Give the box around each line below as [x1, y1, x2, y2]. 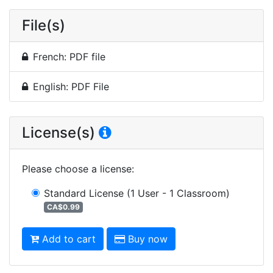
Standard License [44, 186, 124, 199]
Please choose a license [22, 162, 132, 175]
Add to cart [42, 232, 96, 245]
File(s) [22, 16, 65, 34]
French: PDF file [33, 50, 105, 63]
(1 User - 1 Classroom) [127, 186, 230, 199]
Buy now [128, 232, 168, 245]
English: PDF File [33, 80, 109, 93]
